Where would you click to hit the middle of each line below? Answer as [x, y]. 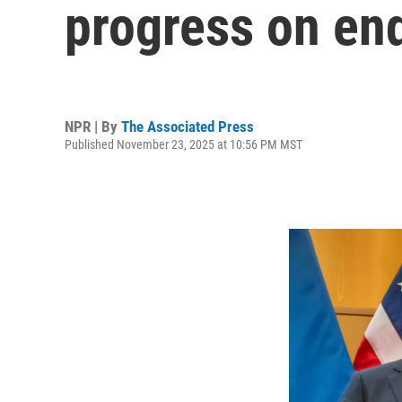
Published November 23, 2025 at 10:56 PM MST [184, 144]
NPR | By [93, 126]
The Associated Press [188, 126]
